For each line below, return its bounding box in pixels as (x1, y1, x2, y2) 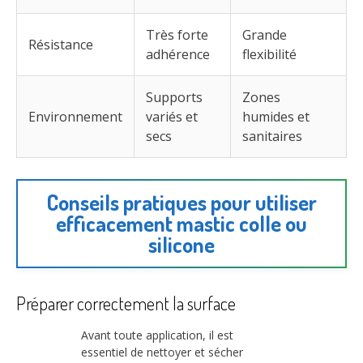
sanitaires (242, 126, 302, 145)
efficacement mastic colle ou (56, 210, 307, 237)
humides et (242, 107, 310, 126)
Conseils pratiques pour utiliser (46, 189, 317, 216)
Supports (146, 88, 203, 106)
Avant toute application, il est (81, 327, 233, 343)
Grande (242, 25, 287, 44)
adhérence (146, 45, 210, 63)
